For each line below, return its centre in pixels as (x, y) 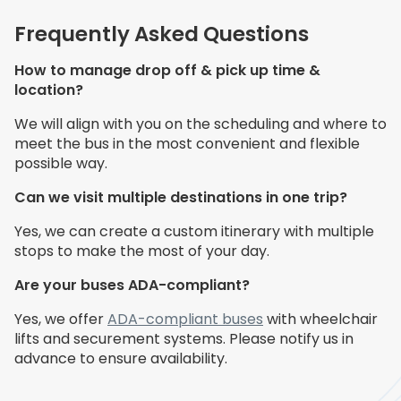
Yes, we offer (61, 319)
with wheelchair (320, 319)
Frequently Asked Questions (162, 34)
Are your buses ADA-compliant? (132, 285)
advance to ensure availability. (121, 358)
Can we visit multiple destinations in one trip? (181, 197)
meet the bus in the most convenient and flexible (187, 143)
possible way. (64, 163)
